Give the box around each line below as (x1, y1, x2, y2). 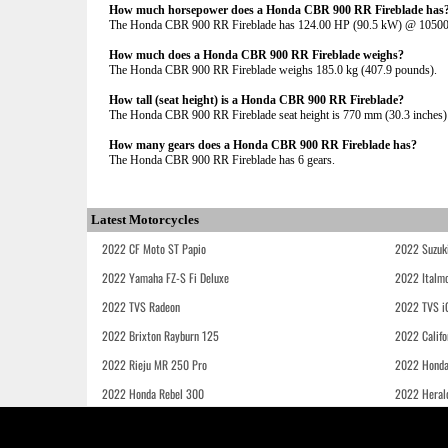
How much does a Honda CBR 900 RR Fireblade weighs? (109, 48, 404, 62)
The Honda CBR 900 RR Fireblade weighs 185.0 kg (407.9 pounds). (109, 63, 437, 77)
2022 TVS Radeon (102, 298, 180, 315)
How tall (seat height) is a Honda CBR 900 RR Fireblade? (109, 93, 404, 107)
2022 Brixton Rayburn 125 (102, 327, 219, 344)
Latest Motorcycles (91, 212, 199, 227)
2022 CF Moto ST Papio (102, 240, 206, 257)
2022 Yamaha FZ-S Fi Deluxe (102, 269, 229, 286)
